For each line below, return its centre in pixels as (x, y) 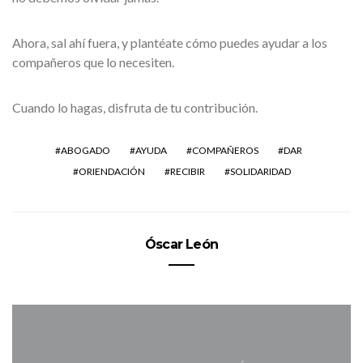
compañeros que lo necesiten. (93, 62)
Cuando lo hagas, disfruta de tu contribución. (135, 107)
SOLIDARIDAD (260, 171)
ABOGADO (85, 150)
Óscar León (181, 244)
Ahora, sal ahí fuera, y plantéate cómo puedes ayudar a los (170, 43)
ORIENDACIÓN (111, 171)
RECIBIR (187, 171)
